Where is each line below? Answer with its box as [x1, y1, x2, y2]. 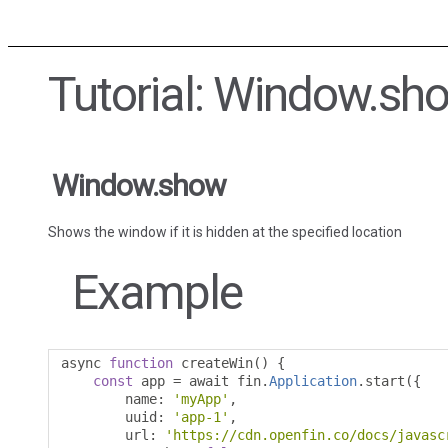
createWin [173, 355, 253, 372]
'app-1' [173, 409, 229, 426]
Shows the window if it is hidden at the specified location [48, 224, 402, 241]
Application [269, 373, 357, 390]
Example [72, 264, 242, 322]
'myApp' [173, 391, 229, 408]
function [109, 355, 173, 372]
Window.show [52, 168, 226, 204]
